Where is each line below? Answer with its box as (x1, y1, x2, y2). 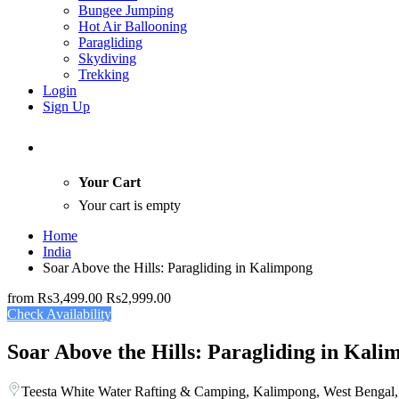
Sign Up (43, 99, 90, 114)
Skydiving (78, 51, 136, 66)
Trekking (78, 67, 129, 82)
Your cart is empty (78, 198, 181, 214)
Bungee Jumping (78, 3, 174, 18)
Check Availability (7, 306, 111, 322)
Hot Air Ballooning (78, 19, 187, 34)
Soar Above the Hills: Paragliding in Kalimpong (43, 260, 313, 276)
